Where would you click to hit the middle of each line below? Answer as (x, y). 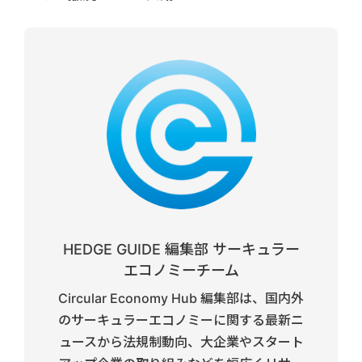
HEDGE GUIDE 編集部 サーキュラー (181, 250)
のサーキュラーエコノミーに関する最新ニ (181, 320)
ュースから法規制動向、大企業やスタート (181, 342)
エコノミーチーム (181, 271)
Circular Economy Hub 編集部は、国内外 (181, 299)
